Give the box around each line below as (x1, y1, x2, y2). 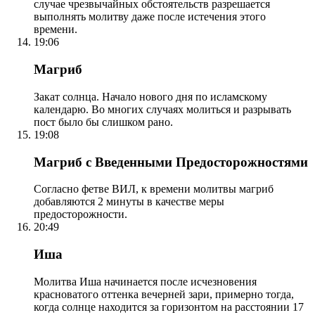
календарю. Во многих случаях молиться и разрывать (34, 103, 291, 115)
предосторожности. (34, 208, 127, 221)
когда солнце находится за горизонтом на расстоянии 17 (34, 300, 304, 313)
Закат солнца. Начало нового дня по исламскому (34, 90, 267, 103)
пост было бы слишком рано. (34, 115, 173, 128)
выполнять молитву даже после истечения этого (34, 11, 266, 23)
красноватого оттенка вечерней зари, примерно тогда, (34, 288, 294, 300)
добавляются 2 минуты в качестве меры (34, 195, 224, 208)
